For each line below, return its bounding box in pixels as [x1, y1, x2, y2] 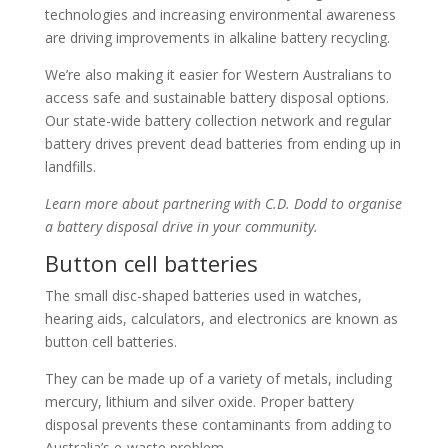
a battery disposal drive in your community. [44, 217, 318, 236]
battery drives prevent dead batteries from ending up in [44, 134, 401, 153]
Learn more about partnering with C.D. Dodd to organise [44, 194, 402, 213]
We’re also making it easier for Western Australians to [44, 65, 392, 84]
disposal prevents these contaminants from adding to [44, 415, 392, 434]
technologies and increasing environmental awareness [44, 5, 396, 24]
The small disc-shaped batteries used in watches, [44, 286, 362, 305]
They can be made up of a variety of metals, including [44, 369, 392, 388]
